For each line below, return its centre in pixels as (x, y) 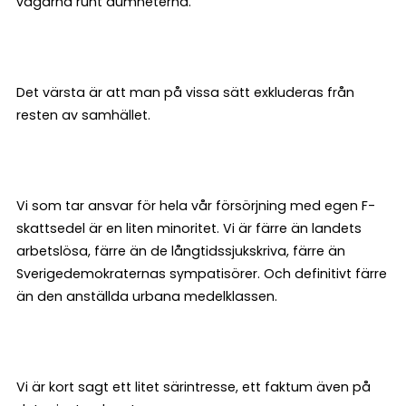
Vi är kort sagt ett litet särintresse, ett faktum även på (193, 387)
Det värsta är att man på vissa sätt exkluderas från (185, 92)
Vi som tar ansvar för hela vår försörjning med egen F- (196, 206)
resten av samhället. (83, 115)
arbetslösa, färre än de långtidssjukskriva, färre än (181, 251)
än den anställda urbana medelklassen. (147, 296)
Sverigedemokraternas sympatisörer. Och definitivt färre (202, 274)
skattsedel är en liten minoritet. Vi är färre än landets (189, 228)
